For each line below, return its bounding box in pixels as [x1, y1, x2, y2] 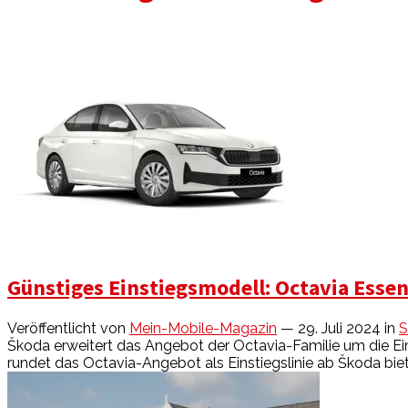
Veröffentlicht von [7, 319, 129, 337]
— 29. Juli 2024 [280, 319, 381, 337]
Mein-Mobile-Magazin [129, 319, 277, 337]
